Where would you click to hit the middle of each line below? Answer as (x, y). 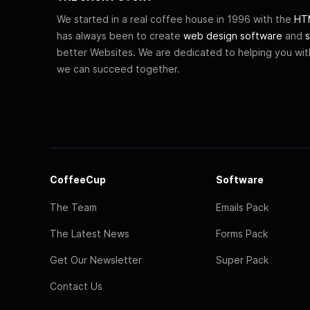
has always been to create (120, 35)
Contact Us (76, 286)
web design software (233, 35)
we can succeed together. (118, 69)
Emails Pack (242, 207)
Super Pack (242, 259)
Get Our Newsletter (96, 259)
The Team (73, 207)
